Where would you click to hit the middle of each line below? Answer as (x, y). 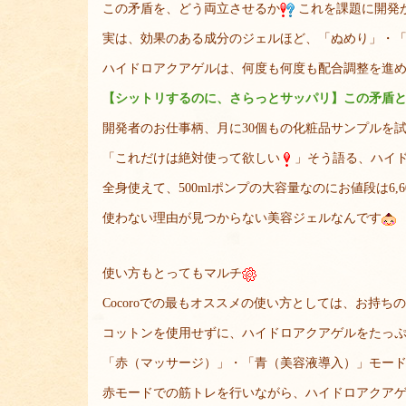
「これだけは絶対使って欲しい (191, 158)
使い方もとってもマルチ (172, 273)
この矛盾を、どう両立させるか (191, 9)
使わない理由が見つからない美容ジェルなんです (242, 218)
